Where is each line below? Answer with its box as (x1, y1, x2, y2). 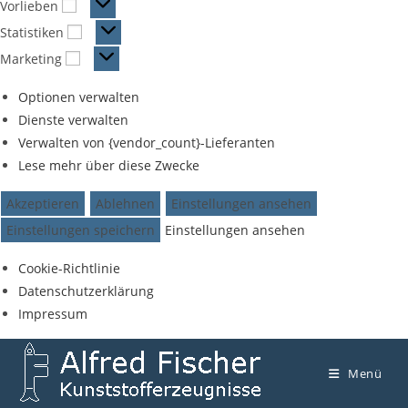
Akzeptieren (6, 194, 79, 212)
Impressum (18, 304, 87, 322)
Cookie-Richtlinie (18, 259, 120, 277)
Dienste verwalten (18, 110, 128, 128)
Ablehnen (96, 194, 155, 212)
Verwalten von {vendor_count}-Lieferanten (18, 133, 275, 151)
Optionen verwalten (18, 87, 139, 106)
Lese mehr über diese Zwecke (18, 156, 199, 174)
